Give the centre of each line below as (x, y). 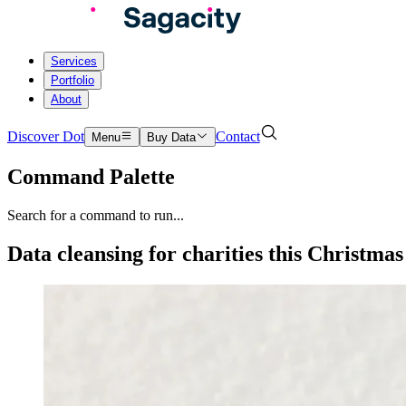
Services (74, 61)
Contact (237, 136)
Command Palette (91, 176)
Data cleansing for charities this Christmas (205, 253)
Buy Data (172, 137)
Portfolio (72, 80)
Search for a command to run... (96, 215)
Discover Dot (46, 136)
